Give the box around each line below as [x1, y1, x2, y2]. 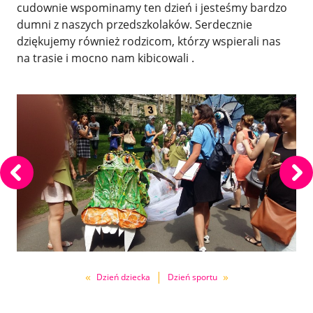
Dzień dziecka [96, 270, 150, 283]
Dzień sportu [167, 270, 217, 283]
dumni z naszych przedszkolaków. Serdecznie [17, 17, 252, 32]
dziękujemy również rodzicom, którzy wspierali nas [17, 34, 281, 49]
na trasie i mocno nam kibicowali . [17, 50, 194, 66]
